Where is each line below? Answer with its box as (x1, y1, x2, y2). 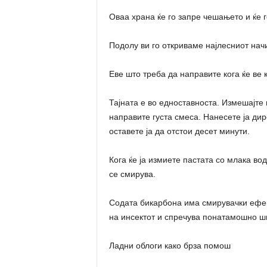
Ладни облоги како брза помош (108, 241, 231, 250)
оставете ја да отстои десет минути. (108, 126, 250, 136)
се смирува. (108, 169, 156, 179)
